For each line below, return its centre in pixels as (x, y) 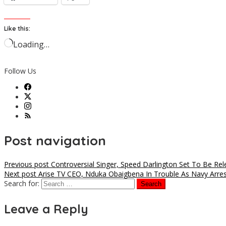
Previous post (26, 164)
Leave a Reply (46, 209)
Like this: (17, 29)
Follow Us (20, 71)
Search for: (22, 184)
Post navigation (55, 140)
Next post (20, 174)
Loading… (31, 45)
